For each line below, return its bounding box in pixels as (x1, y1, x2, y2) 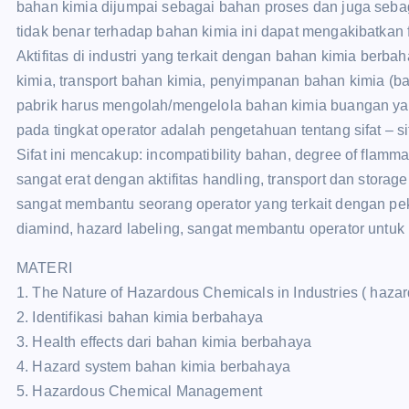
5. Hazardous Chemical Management (16, 383, 263, 399)
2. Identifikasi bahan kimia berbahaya (16, 309, 263, 325)
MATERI (16, 260, 72, 276)
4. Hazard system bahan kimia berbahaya (16, 359, 291, 374)
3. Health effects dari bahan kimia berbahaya (16, 334, 312, 350)
